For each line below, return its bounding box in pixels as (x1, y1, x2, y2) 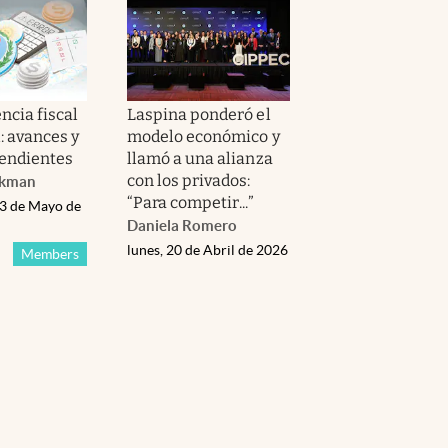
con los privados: (127, 170, 251, 190)
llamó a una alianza (127, 148, 273, 168)
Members (21, 245, 79, 262)
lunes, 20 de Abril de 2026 (127, 241, 288, 258)
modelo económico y (127, 126, 280, 146)
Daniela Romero (127, 216, 237, 234)
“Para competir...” (127, 192, 254, 212)
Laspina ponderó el (127, 104, 271, 124)
